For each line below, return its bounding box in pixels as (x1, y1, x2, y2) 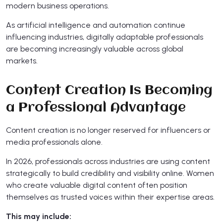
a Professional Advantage (6, 101, 186, 115)
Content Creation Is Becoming (6, 83, 213, 98)
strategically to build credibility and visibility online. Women (6, 168, 214, 178)
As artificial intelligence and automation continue (6, 20, 185, 30)
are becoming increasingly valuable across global (6, 44, 183, 54)
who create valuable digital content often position (6, 180, 187, 190)
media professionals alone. (6, 137, 103, 147)
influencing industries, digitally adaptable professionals (6, 32, 203, 42)
